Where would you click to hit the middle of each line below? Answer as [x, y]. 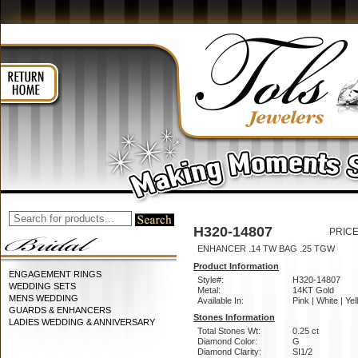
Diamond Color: [227, 341]
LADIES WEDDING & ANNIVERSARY [82, 322]
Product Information [236, 266]
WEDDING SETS [42, 286]
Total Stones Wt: [229, 331]
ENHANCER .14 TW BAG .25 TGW [266, 249]
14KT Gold [313, 290]
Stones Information [234, 317]
